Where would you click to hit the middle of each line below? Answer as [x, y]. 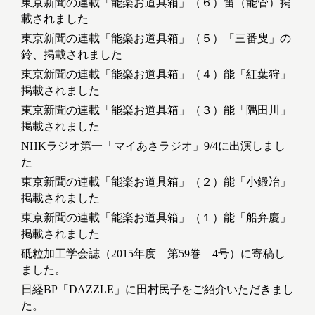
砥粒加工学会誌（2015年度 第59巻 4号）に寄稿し [153, 254]
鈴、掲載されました [72, 55]
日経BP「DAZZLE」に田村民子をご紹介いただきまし [157, 290]
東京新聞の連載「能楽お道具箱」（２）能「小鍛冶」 [156, 182]
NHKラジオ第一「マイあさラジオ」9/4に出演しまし [153, 146]
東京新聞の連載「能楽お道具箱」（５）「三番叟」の [156, 39]
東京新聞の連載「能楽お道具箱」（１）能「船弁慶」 [156, 218]
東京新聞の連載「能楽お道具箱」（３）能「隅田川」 [156, 110]
